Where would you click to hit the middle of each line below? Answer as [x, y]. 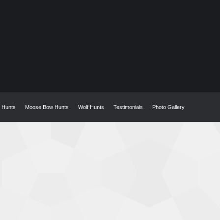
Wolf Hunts [91, 107]
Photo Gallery [168, 107]
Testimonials [128, 107]
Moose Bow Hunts [47, 107]
